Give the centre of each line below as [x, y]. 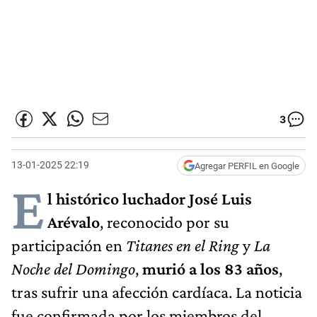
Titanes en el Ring [183, 245]
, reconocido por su [165, 221]
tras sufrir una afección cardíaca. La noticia [157, 292]
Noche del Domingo [73, 268]
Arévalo [74, 221]
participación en [67, 245]
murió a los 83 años [211, 268]
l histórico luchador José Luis [150, 198]
